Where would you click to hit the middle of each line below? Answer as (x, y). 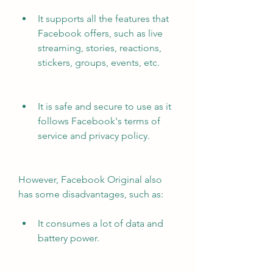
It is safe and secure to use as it (105, 106)
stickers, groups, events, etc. (99, 62)
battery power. (69, 238)
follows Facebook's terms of (99, 121)
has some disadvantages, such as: (91, 194)
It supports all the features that (103, 19)
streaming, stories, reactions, (100, 48)
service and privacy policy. (94, 136)
